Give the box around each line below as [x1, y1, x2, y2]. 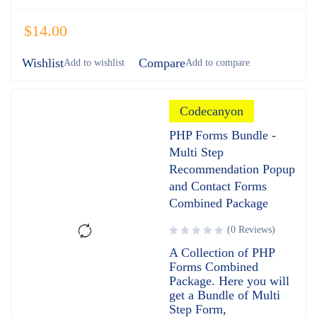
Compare [139, 56, 185, 70]
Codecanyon [180, 104, 243, 118]
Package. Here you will [169, 274, 289, 288]
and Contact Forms [169, 179, 267, 193]
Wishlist [22, 56, 64, 70]
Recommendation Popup [169, 162, 295, 176]
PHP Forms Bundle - [169, 128, 276, 142]
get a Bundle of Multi [169, 288, 280, 302]
